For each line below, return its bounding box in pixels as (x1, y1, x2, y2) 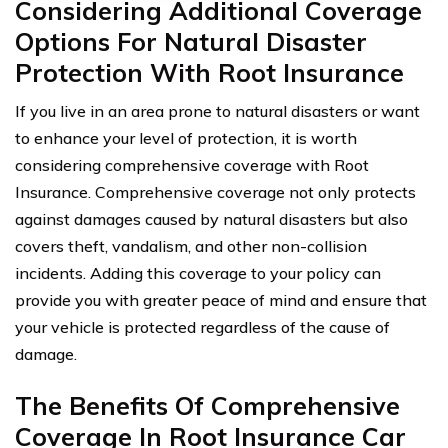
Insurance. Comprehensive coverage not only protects (15, 182, 416, 203)
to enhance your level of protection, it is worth (15, 128, 357, 149)
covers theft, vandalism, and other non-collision (15, 236, 367, 257)
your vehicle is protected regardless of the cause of (15, 317, 390, 338)
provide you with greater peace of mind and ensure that (15, 290, 427, 311)
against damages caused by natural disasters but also (15, 209, 408, 230)
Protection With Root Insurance (15, 57, 404, 89)
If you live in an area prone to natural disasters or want (15, 101, 420, 122)
